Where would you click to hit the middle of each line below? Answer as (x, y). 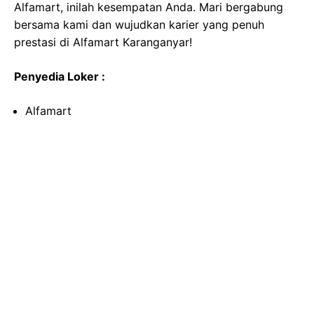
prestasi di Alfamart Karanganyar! (103, 42)
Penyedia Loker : (60, 76)
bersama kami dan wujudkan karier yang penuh (139, 25)
